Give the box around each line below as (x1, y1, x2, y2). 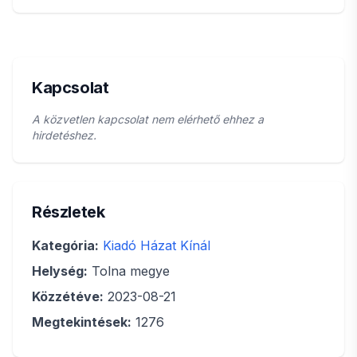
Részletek (32, 202, 105, 222)
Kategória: (32, 237, 99, 253)
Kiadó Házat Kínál (103, 237, 210, 253)
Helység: (32, 263, 88, 279)
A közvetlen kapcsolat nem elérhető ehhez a (32, 112, 264, 126)
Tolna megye (88, 263, 170, 279)
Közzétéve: (32, 288, 104, 304)
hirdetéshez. (32, 128, 96, 142)
